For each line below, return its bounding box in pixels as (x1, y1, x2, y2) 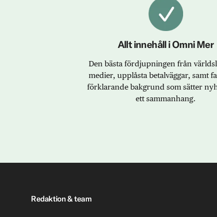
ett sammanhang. (136, 94, 196, 104)
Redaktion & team (31, 194, 92, 204)
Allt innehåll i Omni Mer (117, 38, 214, 51)
